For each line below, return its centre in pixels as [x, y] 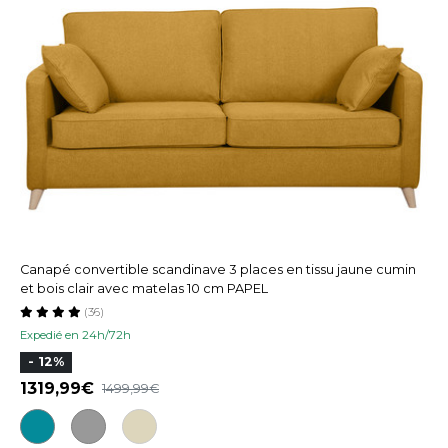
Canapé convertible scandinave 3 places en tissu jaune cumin [218, 269]
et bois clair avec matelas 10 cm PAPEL [144, 288]
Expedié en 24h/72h [75, 334]
